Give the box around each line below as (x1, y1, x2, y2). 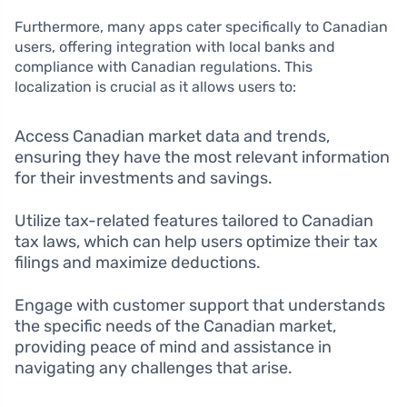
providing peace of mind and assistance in (15, 337, 332, 357)
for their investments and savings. (15, 168, 273, 188)
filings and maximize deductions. (15, 253, 261, 273)
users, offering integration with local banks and (15, 38, 335, 55)
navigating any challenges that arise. (15, 358, 293, 378)
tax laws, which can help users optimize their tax (15, 232, 378, 252)
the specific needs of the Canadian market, (15, 316, 336, 336)
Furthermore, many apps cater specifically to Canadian (15, 18, 388, 35)
